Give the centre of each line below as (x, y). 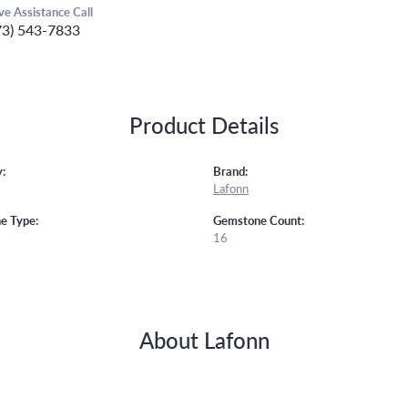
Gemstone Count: (259, 220)
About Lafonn (204, 339)
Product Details (204, 124)
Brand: (230, 171)
